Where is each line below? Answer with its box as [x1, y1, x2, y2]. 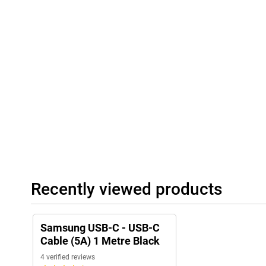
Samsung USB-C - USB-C [40, 221, 160, 235]
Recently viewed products [31, 179, 222, 199]
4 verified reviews [40, 253, 95, 262]
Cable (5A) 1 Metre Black [40, 235, 160, 248]
